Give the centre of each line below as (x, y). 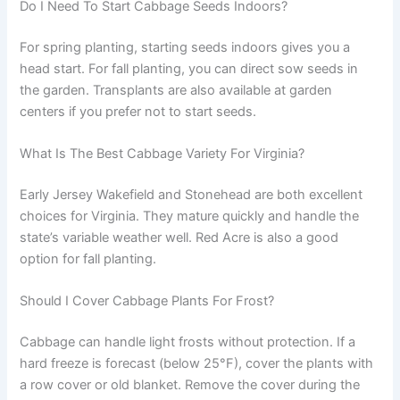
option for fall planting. (88, 259)
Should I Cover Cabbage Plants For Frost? (147, 301)
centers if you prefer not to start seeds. (138, 111)
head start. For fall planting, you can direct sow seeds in (189, 68)
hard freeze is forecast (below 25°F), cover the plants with (197, 364)
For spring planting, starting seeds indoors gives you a (185, 47)
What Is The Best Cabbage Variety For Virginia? (162, 154)
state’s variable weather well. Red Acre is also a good (179, 238)
